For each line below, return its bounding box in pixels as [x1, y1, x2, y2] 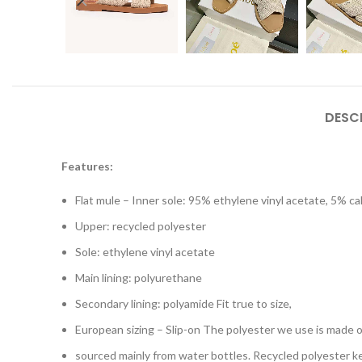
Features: [61, 159, 113, 173]
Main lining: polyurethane [75, 271, 202, 284]
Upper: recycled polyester [75, 219, 206, 233]
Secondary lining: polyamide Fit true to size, [75, 297, 292, 310]
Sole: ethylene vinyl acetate [75, 245, 215, 259]
